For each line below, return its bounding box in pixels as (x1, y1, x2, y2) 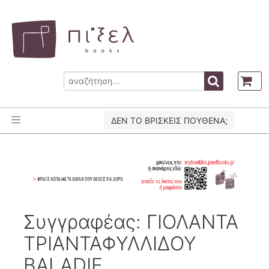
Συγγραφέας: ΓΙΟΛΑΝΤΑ (23, 210, 239, 234)
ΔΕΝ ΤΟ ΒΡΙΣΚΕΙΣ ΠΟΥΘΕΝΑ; (110, 115, 228, 125)
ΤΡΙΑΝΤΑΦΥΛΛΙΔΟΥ (23, 231, 197, 255)
